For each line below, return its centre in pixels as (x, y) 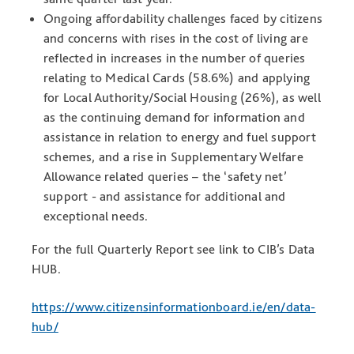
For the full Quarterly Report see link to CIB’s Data (173, 249)
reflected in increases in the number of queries (175, 58)
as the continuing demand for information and (174, 117)
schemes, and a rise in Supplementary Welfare (173, 157)
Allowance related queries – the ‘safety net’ (165, 177)
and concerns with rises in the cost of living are (176, 38)
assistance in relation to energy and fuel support (180, 137)
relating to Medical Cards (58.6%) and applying (177, 78)
